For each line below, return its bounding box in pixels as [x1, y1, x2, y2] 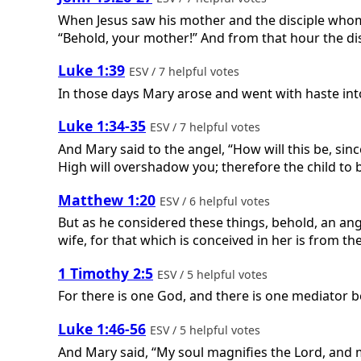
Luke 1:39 [58, 60, 125, 81]
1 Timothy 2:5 [58, 263, 153, 283]
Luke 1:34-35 [58, 116, 146, 136]
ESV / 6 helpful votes [160, 193, 273, 209]
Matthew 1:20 [58, 189, 156, 210]
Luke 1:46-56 [58, 319, 146, 339]
